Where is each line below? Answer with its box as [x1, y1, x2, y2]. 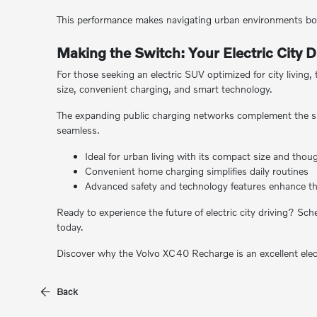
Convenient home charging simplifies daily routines [84, 165, 309, 177]
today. [56, 221, 83, 233]
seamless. [56, 124, 100, 136]
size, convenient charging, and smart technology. [56, 83, 272, 95]
